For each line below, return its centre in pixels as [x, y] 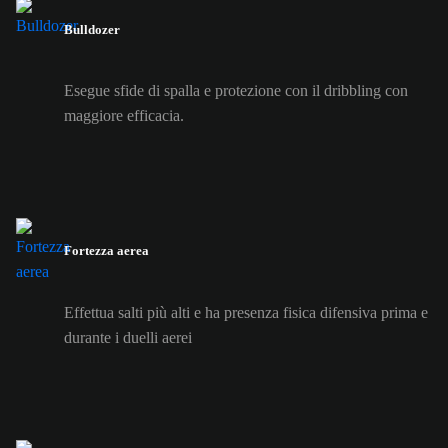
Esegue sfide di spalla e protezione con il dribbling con [236, 91]
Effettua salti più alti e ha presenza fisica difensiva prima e [246, 312]
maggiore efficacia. [124, 116]
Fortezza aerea [106, 251]
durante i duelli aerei [128, 337]
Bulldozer [92, 29]
